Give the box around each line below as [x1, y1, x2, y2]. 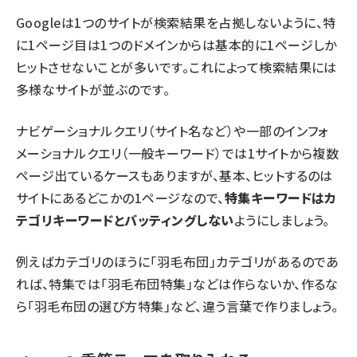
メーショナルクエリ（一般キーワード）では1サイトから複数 [16, 143, 339, 163]
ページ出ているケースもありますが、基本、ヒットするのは [16, 166, 333, 185]
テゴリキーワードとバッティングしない [16, 210, 234, 229]
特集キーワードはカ [224, 188, 337, 207]
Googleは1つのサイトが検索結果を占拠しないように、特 [16, 13, 336, 32]
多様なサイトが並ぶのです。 [16, 80, 171, 99]
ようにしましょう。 [233, 210, 330, 229]
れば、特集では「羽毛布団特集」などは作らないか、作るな [16, 274, 339, 293]
